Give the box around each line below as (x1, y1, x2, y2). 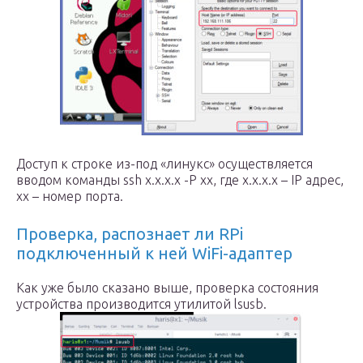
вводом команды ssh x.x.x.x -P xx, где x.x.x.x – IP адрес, (16, 173, 344, 187)
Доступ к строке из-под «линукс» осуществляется (16, 156, 313, 171)
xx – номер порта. (16, 189, 123, 203)
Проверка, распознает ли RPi (16, 224, 243, 243)
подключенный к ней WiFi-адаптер (16, 244, 293, 263)
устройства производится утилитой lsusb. (16, 297, 267, 311)
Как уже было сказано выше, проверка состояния (16, 280, 318, 295)
